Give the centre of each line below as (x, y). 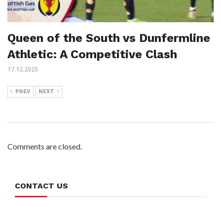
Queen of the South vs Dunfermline (109, 38)
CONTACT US (41, 186)
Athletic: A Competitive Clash (92, 55)
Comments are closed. (45, 147)
